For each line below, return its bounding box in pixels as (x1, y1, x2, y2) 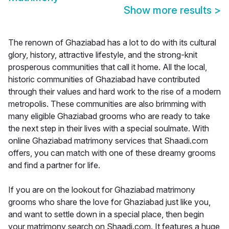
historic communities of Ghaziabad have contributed (8, 74, 200, 85)
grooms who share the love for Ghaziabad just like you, (8, 197, 211, 208)
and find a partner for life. (8, 160, 100, 171)
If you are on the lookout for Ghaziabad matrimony (8, 185, 195, 195)
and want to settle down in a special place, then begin (8, 209, 204, 220)
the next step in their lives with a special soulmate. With (8, 123, 209, 134)
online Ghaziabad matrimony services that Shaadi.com (8, 135, 208, 146)
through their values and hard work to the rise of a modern (8, 86, 221, 97)
